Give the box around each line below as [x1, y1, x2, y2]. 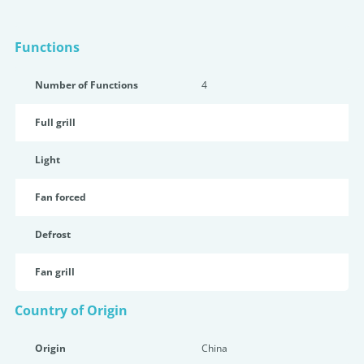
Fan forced [35, 190, 86, 204]
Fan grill [35, 265, 75, 279]
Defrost [35, 227, 71, 241]
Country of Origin [15, 301, 128, 319]
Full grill [35, 115, 76, 129]
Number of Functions [35, 78, 138, 92]
